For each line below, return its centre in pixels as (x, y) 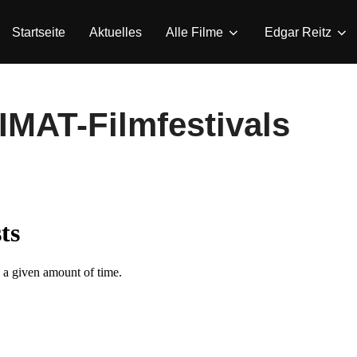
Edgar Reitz (298, 32)
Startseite (39, 32)
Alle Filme (194, 32)
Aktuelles (116, 32)
